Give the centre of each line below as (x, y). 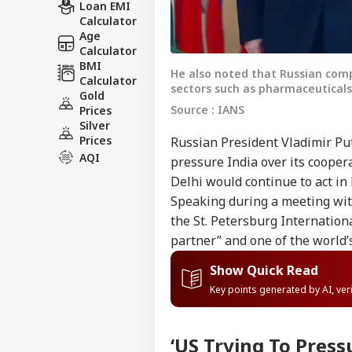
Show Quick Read (264, 270)
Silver (95, 125)
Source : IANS (207, 109)
